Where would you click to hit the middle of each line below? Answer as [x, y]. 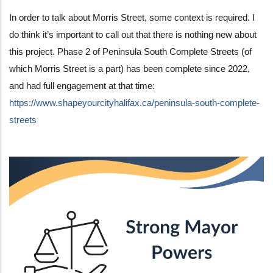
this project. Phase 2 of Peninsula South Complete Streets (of [130, 51]
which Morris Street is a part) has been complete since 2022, [129, 68]
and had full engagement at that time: [82, 85]
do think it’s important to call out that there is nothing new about [133, 34]
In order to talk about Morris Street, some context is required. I [132, 17]
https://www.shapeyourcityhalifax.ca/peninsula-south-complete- [134, 102]
